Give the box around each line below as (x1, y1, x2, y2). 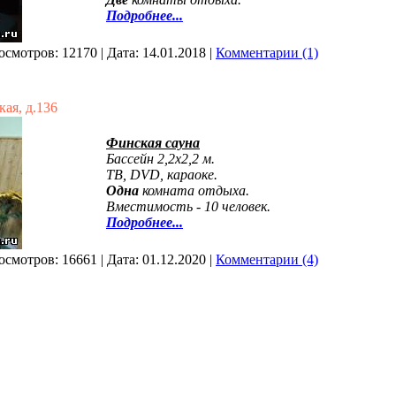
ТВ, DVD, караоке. (106, 167, 217, 182)
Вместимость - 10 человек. (106, 199, 270, 214)
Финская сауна (106, 135, 200, 150)
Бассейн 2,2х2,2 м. (106, 151, 215, 166)
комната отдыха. (142, 183, 249, 198)
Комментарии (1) (216, 45, 318, 60)
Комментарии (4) (216, 252, 318, 267)
